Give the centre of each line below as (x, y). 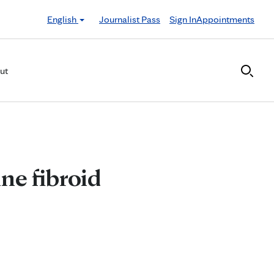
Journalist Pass (130, 19)
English (63, 19)
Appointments (225, 19)
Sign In (183, 19)
